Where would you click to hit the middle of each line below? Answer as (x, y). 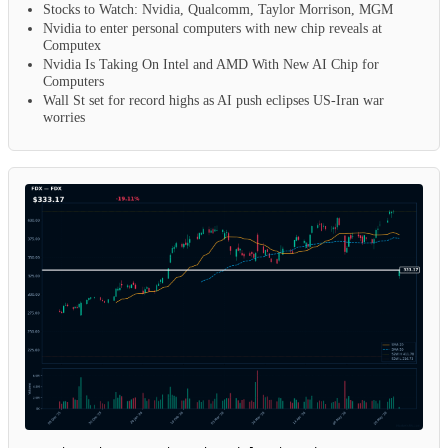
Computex (72, 44)
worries (64, 116)
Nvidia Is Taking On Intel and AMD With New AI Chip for (211, 63)
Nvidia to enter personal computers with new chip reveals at (212, 27)
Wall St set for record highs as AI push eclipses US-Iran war (213, 99)
